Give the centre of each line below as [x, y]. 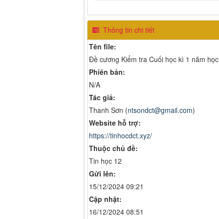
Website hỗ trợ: [115, 122]
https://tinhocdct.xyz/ [120, 135]
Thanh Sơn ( [108, 110]
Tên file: [103, 46]
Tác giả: [102, 97]
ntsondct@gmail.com [160, 110]
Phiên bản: [107, 72]
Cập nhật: [105, 199]
